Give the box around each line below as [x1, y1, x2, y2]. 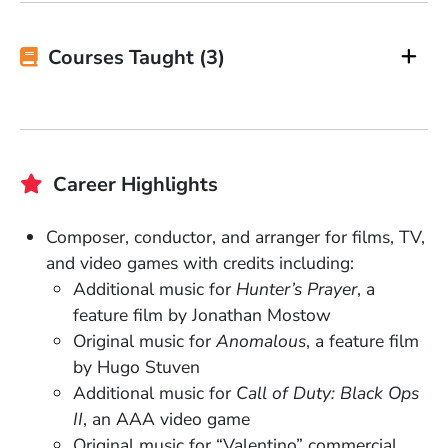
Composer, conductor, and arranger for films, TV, [46, 224, 426, 249]
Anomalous [215, 328, 306, 353]
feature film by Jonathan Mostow [72, 302, 331, 327]
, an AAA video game [82, 406, 250, 431]
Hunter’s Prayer [230, 276, 357, 301]
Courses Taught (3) [48, 43, 225, 71]
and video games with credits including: [46, 250, 355, 275]
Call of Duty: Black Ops [235, 380, 419, 405]
